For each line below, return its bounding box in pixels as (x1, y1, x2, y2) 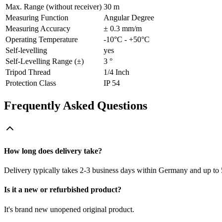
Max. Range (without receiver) (5, 2, 102, 11)
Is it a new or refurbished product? (4, 185, 121, 194)
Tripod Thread (5, 67, 51, 76)
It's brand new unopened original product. (4, 205, 134, 214)
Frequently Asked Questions (4, 99, 147, 112)
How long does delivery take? (4, 146, 102, 155)
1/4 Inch (104, 67, 129, 76)
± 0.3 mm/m (104, 24, 142, 33)
